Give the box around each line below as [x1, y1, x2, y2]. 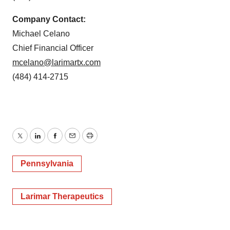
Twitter [19, 137, 44, 146]
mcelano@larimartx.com [12, 58, 101, 67]
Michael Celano [12, 29, 86, 38]
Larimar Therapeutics [21, 192, 104, 201]
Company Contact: [12, 15, 86, 24]
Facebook [54, 137, 91, 146]
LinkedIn [36, 137, 68, 146]
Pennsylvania [21, 159, 73, 168]
